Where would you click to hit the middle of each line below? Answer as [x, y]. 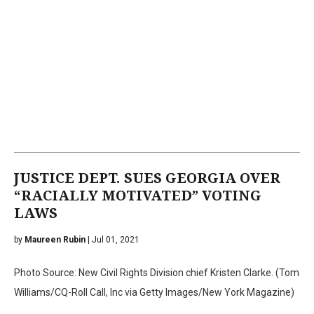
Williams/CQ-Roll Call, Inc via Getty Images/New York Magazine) [154, 292]
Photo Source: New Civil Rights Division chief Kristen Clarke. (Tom [157, 272]
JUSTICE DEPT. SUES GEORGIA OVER [147, 178]
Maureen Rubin [55, 239]
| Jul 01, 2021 [112, 239]
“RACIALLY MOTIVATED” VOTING [138, 195]
